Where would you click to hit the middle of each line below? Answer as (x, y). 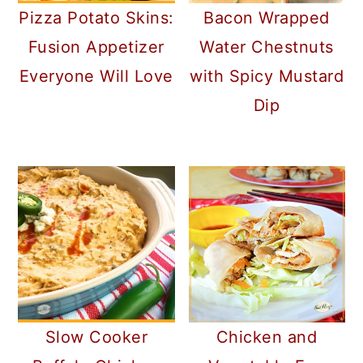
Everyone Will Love (96, 76)
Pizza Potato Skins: (96, 17)
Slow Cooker (96, 337)
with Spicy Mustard (267, 76)
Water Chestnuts (267, 47)
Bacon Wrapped (267, 17)
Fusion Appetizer (96, 47)
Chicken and (267, 337)
